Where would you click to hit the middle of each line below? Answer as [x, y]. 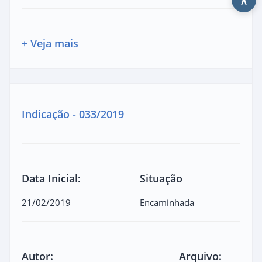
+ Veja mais [50, 43]
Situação [161, 178]
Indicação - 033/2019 [73, 114]
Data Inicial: [51, 178]
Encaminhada [167, 202]
